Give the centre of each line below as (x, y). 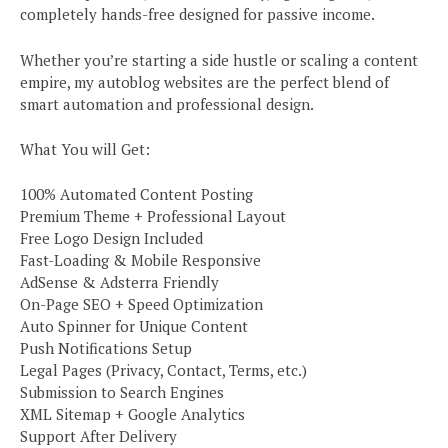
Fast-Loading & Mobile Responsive (140, 259)
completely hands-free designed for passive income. (197, 14)
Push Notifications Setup (106, 347)
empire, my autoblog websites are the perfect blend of (204, 81)
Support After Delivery (98, 435)
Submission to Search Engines (122, 391)
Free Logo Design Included (111, 237)
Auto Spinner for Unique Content (134, 325)
